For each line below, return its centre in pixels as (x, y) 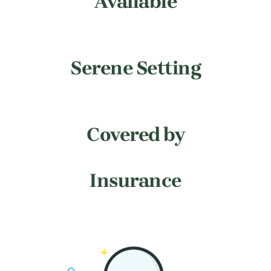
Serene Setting (135, 68)
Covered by (135, 135)
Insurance (135, 181)
